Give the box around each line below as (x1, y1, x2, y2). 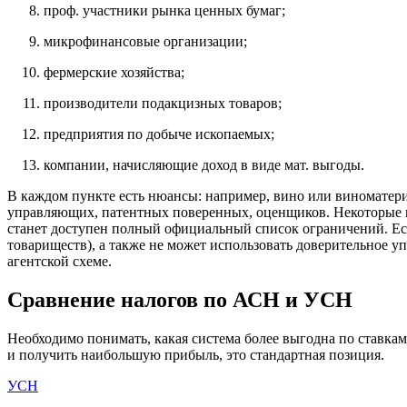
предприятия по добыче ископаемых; (44, 125, 274, 142)
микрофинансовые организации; (44, 33, 247, 49)
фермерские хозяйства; (44, 64, 184, 80)
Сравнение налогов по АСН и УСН (7, 287, 352, 312)
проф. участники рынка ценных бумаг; (44, 2, 285, 18)
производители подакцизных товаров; (44, 94, 282, 111)
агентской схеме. (7, 253, 112, 269)
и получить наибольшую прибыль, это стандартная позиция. (7, 346, 384, 362)
